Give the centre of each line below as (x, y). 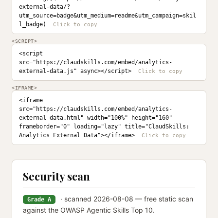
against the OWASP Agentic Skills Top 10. (89, 210)
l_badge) (33, 24)
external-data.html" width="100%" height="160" (96, 118)
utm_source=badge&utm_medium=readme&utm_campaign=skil (108, 16)
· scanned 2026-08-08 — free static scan (126, 199)
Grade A (39, 200)
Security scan (56, 176)
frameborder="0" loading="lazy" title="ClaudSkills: (104, 127)
